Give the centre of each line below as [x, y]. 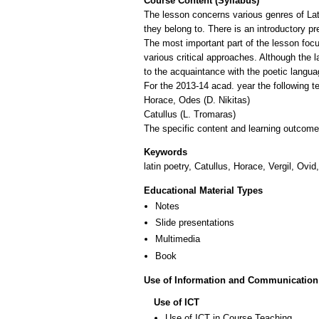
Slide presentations [195, 223]
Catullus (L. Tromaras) [190, 114]
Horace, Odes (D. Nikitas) [197, 100]
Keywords [166, 152]
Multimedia [178, 239]
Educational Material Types [203, 190]
